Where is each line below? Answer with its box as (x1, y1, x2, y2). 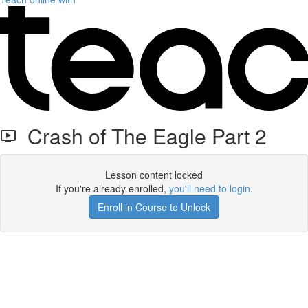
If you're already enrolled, (55, 181, 169, 195)
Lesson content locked (105, 168, 203, 181)
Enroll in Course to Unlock (98, 200, 210, 214)
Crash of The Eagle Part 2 (16, 121, 267, 151)
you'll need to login (168, 181, 250, 195)
